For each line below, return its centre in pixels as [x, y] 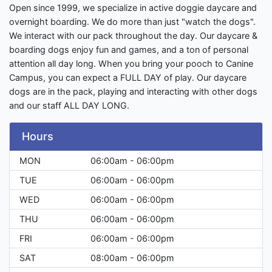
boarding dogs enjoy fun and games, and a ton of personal [129, 50]
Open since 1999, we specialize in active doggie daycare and [133, 8]
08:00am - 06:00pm [132, 258]
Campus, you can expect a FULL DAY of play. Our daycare [128, 78]
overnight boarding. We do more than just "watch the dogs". [132, 22]
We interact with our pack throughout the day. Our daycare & [133, 36]
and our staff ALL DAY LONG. [69, 106]
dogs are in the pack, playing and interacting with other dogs [133, 92]
